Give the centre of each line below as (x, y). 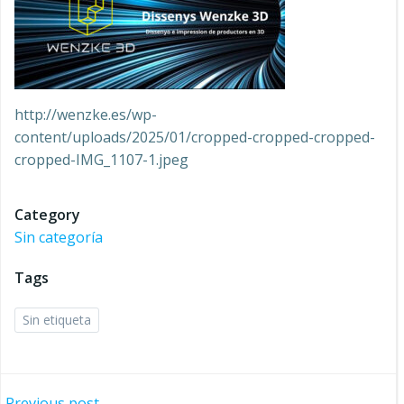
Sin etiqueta (57, 320)
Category (47, 215)
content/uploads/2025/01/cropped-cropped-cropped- (195, 137)
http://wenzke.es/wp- (86, 115)
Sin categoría (59, 237)
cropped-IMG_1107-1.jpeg (101, 160)
